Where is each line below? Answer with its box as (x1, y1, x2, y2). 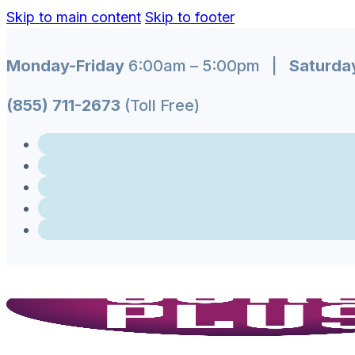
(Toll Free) (120, 95, 200, 115)
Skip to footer (145, 9, 235, 25)
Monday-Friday (6, 55, 124, 75)
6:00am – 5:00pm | (124, 55, 289, 75)
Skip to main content (6, 9, 141, 25)
